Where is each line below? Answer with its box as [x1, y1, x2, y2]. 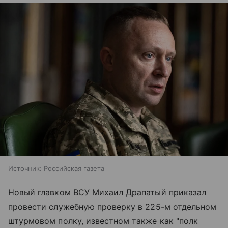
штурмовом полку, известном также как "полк [8, 215, 198, 226]
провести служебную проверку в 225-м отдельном [8, 201, 217, 212]
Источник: [8, 164, 42, 173]
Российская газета [44, 164, 104, 173]
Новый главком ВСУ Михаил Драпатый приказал [8, 187, 207, 197]
